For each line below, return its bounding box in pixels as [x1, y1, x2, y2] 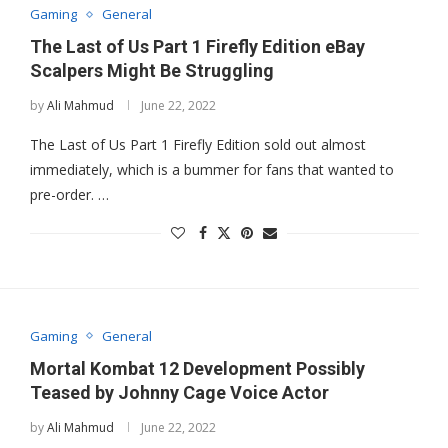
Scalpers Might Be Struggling [29, 60, 274, 82]
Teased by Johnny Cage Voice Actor [29, 381, 329, 403]
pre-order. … [29, 185, 109, 205]
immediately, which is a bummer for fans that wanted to [29, 160, 394, 180]
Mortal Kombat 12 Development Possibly [29, 357, 365, 379]
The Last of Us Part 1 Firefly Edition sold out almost [29, 135, 366, 155]
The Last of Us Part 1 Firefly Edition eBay [29, 36, 365, 58]
